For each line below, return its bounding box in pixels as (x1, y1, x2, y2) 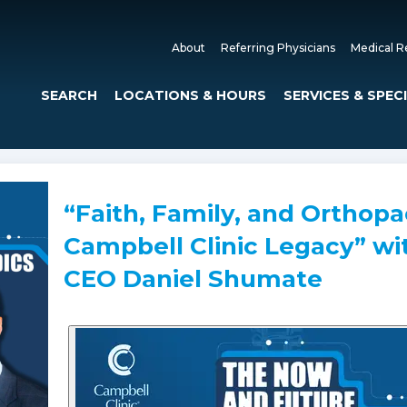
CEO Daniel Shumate (63, 264, 323, 294)
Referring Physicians (220, 41, 335, 55)
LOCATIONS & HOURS (114, 87, 266, 104)
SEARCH (40, 87, 97, 104)
